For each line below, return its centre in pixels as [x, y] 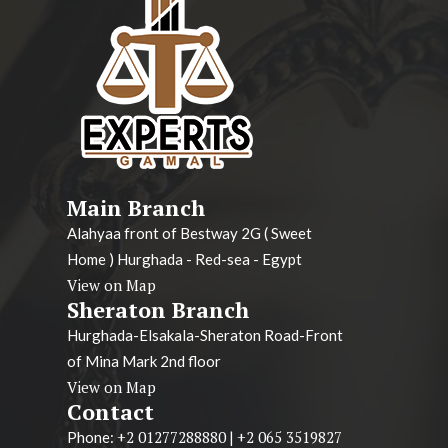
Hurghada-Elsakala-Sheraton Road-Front [205, 335]
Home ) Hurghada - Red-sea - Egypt [184, 259]
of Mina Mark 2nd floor [144, 361]
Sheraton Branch [158, 309]
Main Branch [136, 207]
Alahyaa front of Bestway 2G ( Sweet [189, 233]
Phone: [92, 437]
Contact [110, 411]
